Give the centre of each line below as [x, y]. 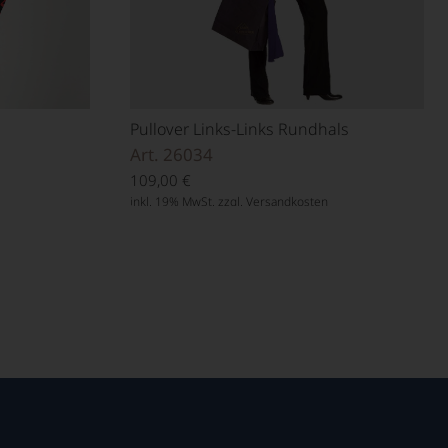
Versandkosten [287, 202]
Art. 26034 [171, 155]
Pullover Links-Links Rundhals [239, 129]
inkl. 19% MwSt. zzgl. [188, 202]
